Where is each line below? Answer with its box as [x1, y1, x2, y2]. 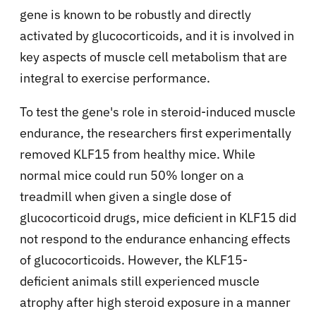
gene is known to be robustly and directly [20, 6, 251, 23]
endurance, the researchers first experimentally [20, 125, 291, 142]
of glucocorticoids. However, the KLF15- [20, 252, 248, 269]
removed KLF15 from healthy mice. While [20, 146, 255, 163]
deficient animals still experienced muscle [20, 273, 260, 290]
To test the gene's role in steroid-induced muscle [20, 104, 296, 121]
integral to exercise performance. [20, 70, 210, 87]
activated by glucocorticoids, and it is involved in [20, 28, 294, 44]
